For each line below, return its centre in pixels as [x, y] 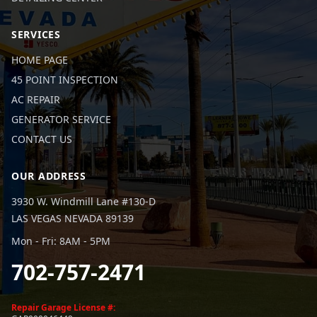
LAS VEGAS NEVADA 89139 [73, 218]
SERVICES [36, 34]
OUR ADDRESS [49, 175]
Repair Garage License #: [63, 307]
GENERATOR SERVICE [61, 119]
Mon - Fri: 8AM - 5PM [61, 241]
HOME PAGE [40, 59]
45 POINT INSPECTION [65, 79]
